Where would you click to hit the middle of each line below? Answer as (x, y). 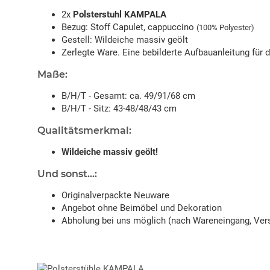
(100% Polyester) (225, 28)
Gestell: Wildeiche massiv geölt (125, 40)
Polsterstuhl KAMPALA (120, 15)
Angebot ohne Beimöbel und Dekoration (142, 208)
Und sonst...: (67, 174)
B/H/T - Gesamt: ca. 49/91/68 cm (128, 96)
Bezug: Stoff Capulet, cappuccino (129, 27)
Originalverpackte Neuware (115, 196)
